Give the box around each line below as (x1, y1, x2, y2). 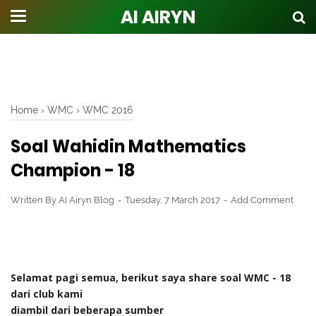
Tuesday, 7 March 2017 (125, 195, 222, 205)
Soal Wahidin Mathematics (11, 135, 246, 158)
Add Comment (231, 195, 293, 205)
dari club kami (11, 286, 83, 300)
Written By (11, 195, 59, 205)
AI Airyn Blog (59, 195, 114, 205)
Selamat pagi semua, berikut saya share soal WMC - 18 (11, 270, 291, 284)
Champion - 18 (11, 159, 135, 182)
